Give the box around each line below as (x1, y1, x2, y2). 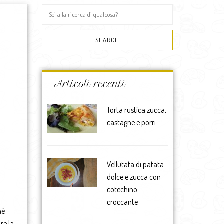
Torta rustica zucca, (106, 105, 166, 115)
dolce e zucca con (106, 172, 161, 182)
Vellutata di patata (106, 159, 164, 169)
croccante (106, 197, 138, 207)
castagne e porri (106, 117, 156, 127)
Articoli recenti (54, 78, 126, 90)
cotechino (106, 184, 137, 194)
